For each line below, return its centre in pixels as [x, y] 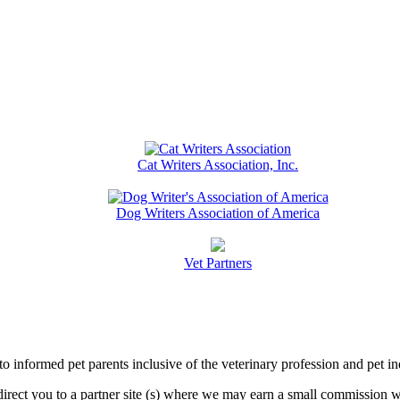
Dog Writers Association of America [218, 212]
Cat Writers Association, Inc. [218, 164]
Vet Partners [218, 262]
